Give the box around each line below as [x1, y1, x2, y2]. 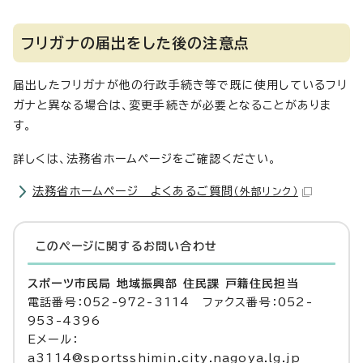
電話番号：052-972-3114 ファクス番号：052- [28, 297, 313, 308]
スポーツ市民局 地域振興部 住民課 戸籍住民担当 [28, 278, 299, 289]
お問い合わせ [143, 241, 218, 252]
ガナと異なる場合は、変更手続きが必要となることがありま [13, 100, 332, 111]
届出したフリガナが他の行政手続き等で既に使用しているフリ [13, 79, 348, 91]
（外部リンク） [233, 186, 298, 197]
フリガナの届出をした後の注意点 [21, 36, 250, 50]
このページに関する [36, 241, 143, 252]
